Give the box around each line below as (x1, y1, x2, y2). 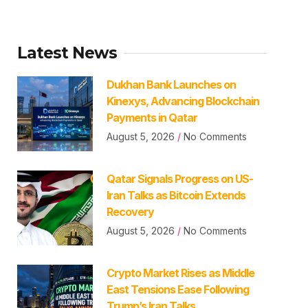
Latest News (17, 43, 118, 63)
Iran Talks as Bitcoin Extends (106, 188, 245, 202)
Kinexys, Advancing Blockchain (106, 93, 259, 108)
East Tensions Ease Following (106, 282, 249, 296)
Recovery (106, 204, 154, 219)
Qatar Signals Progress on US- (106, 171, 253, 186)
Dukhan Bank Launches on (106, 77, 236, 91)
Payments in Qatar (106, 110, 197, 124)
